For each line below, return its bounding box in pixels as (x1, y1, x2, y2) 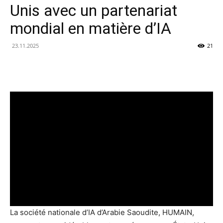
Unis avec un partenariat (10, 1, 177, 20)
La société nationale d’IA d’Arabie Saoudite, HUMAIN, (10, 207, 194, 217)
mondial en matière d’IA (10, 19, 171, 38)
